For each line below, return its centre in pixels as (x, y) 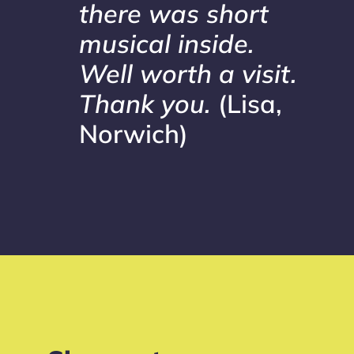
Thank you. (145, 104)
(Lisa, (247, 104)
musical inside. (167, 44)
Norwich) (134, 134)
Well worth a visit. (188, 74)
